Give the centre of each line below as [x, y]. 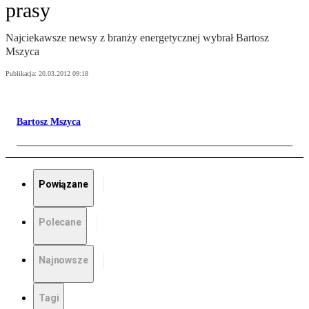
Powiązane [63, 185]
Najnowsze [63, 260]
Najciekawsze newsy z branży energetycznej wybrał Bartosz [137, 38]
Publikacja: [22, 74]
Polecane [60, 222]
